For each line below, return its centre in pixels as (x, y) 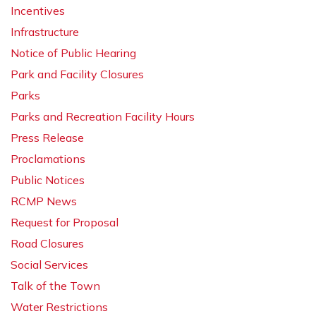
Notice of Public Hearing (73, 53)
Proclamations (48, 159)
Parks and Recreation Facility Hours (103, 117)
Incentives (38, 11)
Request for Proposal (65, 223)
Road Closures (47, 244)
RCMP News (44, 201)
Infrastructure (45, 32)
